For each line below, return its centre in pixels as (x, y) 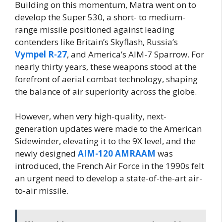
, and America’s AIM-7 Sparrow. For (136, 54)
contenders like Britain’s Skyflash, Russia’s (96, 42)
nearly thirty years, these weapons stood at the (106, 66)
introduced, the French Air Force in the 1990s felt (110, 166)
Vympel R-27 (41, 54)
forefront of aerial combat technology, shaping (106, 79)
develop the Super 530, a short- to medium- (100, 17)
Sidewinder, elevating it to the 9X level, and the (105, 141)
